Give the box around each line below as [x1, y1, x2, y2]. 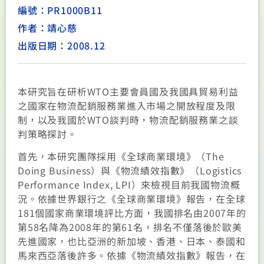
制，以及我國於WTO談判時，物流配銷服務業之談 [18, 113, 239, 127]
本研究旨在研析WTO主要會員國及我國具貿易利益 [18, 84, 239, 98]
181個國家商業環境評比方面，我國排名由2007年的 [18, 206, 246, 220]
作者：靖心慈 [18, 21, 77, 35]
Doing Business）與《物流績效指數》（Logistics [18, 163, 242, 178]
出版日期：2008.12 [18, 38, 105, 52]
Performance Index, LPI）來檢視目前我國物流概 [18, 177, 240, 192]
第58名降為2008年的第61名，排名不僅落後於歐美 [18, 220, 242, 235]
